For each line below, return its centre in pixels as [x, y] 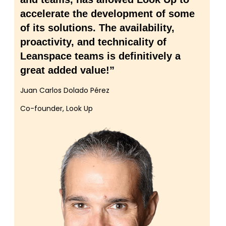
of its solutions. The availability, [97, 27]
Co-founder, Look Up [56, 108]
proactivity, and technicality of [93, 42]
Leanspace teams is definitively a [100, 56]
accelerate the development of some [107, 13]
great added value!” [67, 70]
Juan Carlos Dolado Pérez [65, 90]
